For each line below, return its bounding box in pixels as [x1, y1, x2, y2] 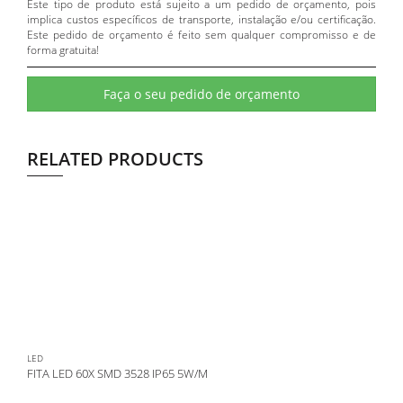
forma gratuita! [27, 41, 99, 58]
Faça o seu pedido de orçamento [103, 85, 300, 103]
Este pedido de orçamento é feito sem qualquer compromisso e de [27, 26, 376, 42]
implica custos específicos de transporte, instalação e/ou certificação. [27, 11, 376, 27]
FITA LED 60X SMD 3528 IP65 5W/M [27, 364, 208, 381]
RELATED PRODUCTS [27, 146, 203, 171]
